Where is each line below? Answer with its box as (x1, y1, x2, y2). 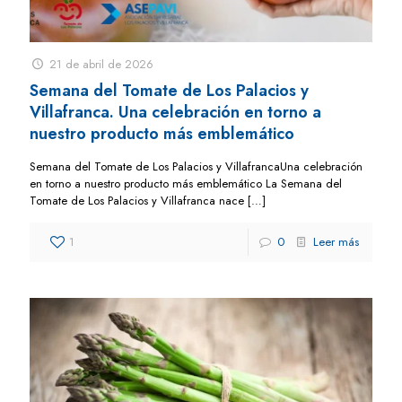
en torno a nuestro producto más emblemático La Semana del (30, 174, 342, 192)
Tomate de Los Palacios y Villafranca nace (30, 191, 244, 209)
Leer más (313, 232, 359, 250)
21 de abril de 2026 (49, 55, 154, 73)
